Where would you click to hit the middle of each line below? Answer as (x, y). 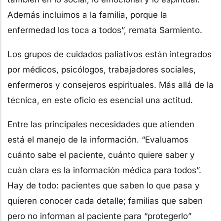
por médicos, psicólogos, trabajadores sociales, (102, 69)
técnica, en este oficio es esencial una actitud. (100, 100)
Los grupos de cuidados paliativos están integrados (110, 54)
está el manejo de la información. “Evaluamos (98, 139)
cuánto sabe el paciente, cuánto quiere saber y (101, 155)
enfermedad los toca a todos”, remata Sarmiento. (105, 30)
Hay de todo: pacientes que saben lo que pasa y (104, 185)
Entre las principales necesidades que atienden (101, 124)
